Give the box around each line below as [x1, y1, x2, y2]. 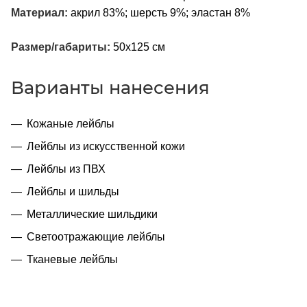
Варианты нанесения [11, 76, 210, 98]
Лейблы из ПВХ [27, 162, 106, 175]
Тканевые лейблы [27, 253, 118, 265]
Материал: [11, 6, 68, 19]
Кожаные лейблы [27, 117, 114, 130]
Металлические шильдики [27, 208, 158, 220]
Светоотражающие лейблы [27, 230, 165, 243]
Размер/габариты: [11, 40, 110, 53]
